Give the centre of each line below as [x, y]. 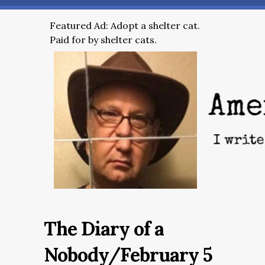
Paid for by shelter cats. [103, 40]
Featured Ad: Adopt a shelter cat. [125, 25]
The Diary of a [104, 229]
